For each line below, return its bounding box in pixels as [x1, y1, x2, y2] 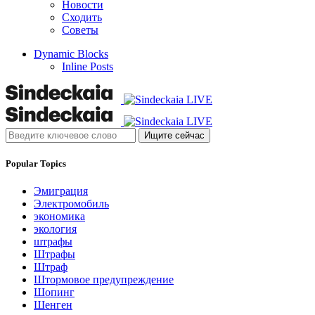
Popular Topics [6, 158, 66, 169]
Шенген [34, 299, 72, 311]
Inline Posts [62, 60, 113, 73]
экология [34, 223, 77, 236]
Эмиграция [34, 185, 88, 198]
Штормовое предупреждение [34, 274, 174, 286]
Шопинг [34, 286, 75, 299]
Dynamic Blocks [34, 48, 108, 60]
